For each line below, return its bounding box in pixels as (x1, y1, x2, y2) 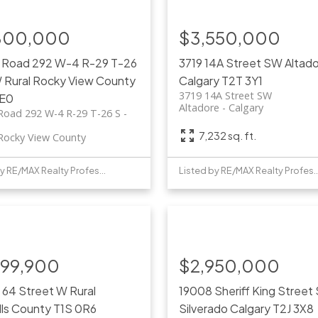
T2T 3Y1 (221, 73, 263, 89)
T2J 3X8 (272, 301, 314, 317)
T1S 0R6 (53, 301, 97, 317)
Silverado (178, 301, 228, 317)
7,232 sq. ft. (198, 128, 256, 142)
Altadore (178, 101, 219, 115)
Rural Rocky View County (4, 73, 136, 89)
